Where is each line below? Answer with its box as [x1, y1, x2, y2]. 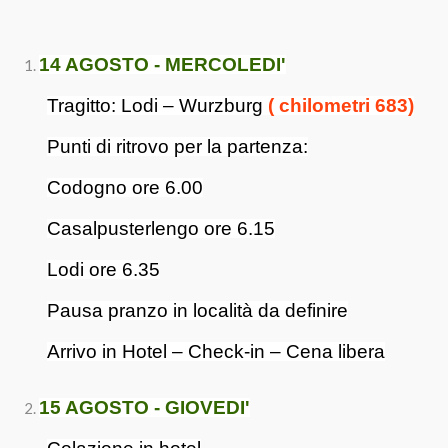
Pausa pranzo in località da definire [47, 300, 348, 321]
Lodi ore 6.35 [47, 259, 160, 280]
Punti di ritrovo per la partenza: [47, 136, 308, 157]
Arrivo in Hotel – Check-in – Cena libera [47, 341, 385, 362]
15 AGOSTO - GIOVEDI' [39, 397, 250, 418]
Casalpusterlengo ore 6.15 [47, 218, 275, 239]
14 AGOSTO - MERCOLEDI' [39, 54, 286, 75]
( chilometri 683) [268, 95, 414, 116]
